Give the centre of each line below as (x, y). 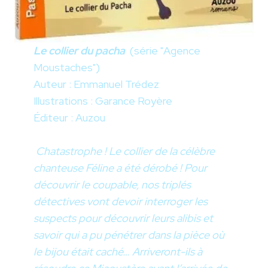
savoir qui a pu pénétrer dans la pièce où (129, 235)
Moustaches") (67, 68)
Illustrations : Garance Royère (103, 101)
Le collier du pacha (82, 51)
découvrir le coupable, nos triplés (112, 185)
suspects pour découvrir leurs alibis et (123, 218)
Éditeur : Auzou (69, 118)
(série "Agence (165, 51)
